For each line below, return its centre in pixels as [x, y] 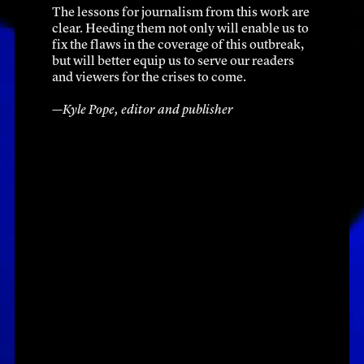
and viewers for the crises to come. [149, 78]
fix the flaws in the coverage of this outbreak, [178, 45]
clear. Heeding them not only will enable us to [180, 29]
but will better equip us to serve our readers [173, 61]
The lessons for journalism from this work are [181, 13]
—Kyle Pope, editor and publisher [143, 110]
